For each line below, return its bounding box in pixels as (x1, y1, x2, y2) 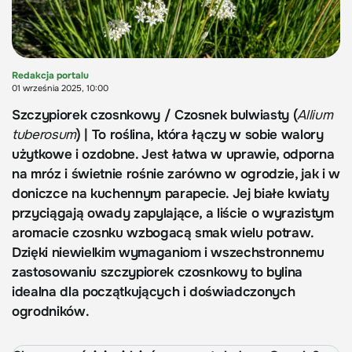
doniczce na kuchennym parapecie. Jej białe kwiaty (12, 185, 329, 203)
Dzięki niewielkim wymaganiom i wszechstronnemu (12, 244, 324, 262)
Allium (297, 107, 333, 124)
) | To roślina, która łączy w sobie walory (75, 126, 324, 144)
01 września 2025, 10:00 (12, 82, 108, 94)
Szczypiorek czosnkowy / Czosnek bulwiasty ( (12, 107, 298, 124)
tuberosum (12, 126, 76, 144)
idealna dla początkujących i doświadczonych (12, 284, 295, 301)
